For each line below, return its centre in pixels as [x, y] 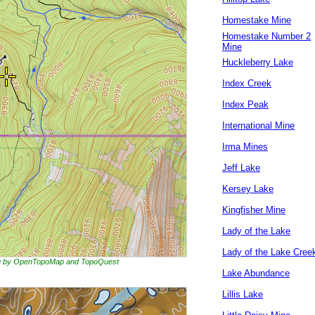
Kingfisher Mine [254, 210]
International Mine [258, 126]
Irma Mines [245, 147]
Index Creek [247, 83]
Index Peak [245, 104]
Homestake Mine [257, 20]
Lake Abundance [256, 273]
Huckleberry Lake [258, 62]
